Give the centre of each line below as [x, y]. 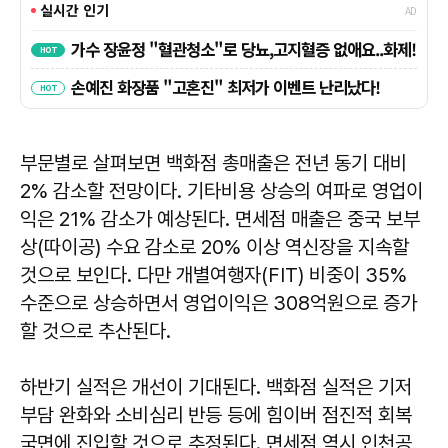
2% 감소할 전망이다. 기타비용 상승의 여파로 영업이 [221, 191]
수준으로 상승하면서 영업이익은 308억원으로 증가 [218, 303]
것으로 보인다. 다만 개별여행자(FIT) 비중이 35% [213, 275]
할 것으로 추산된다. [95, 331]
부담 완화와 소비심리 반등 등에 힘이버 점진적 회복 [216, 415]
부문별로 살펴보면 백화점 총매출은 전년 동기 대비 [213, 163]
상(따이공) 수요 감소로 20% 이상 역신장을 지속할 [214, 247]
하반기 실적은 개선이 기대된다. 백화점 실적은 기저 [216, 387]
